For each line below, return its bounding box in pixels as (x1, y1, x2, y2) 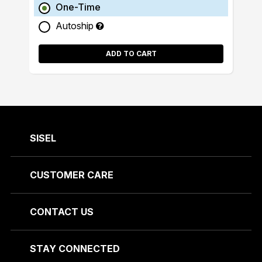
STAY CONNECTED (29, 243, 120, 254)
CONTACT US (29, 206, 94, 218)
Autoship (56, 20, 96, 32)
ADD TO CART (105, 49, 157, 58)
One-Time (56, 1, 101, 13)
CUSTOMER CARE (29, 169, 113, 181)
